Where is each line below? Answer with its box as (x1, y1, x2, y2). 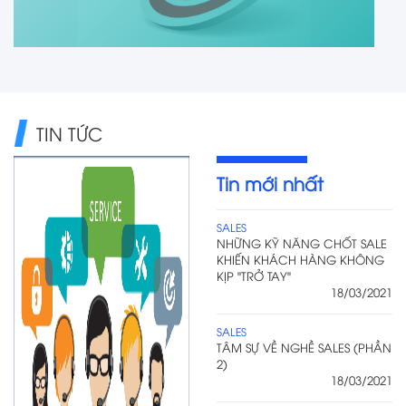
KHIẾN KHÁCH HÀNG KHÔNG (217, 250, 384, 267)
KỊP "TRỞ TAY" (217, 266, 291, 284)
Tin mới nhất (217, 169, 324, 195)
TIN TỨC (36, 120, 102, 145)
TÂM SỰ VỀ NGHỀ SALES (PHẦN (217, 338, 391, 355)
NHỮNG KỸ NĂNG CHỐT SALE (217, 234, 387, 251)
